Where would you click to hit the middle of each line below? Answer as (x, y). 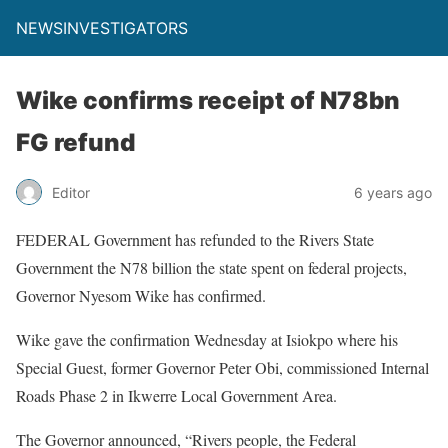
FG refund (75, 142)
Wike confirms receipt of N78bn (208, 100)
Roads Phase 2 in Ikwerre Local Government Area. (176, 395)
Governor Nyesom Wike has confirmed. (141, 295)
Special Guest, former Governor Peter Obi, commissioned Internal (222, 367)
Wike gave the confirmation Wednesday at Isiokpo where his (207, 339)
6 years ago (393, 192)
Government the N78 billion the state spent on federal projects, (211, 267)
